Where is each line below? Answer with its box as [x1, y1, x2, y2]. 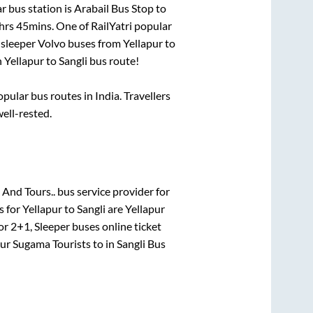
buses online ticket [69, 219, 161, 233]
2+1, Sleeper [10, 219, 70, 233]
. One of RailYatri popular [51, 18, 172, 32]
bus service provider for [54, 184, 170, 198]
